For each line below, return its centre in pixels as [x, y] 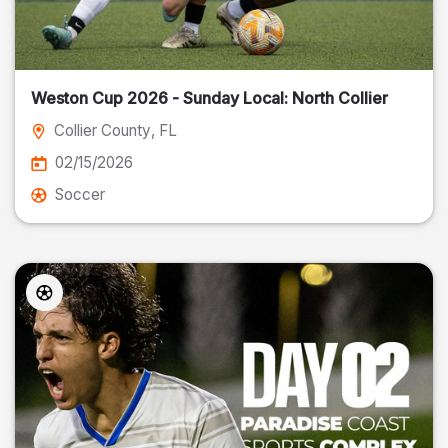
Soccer [80, 194]
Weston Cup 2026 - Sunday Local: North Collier [340, 98]
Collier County [102, 130]
